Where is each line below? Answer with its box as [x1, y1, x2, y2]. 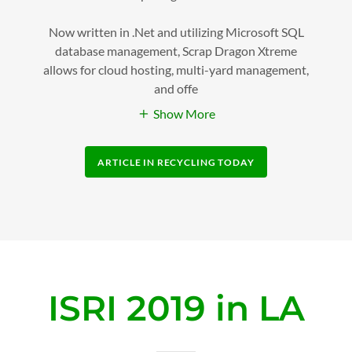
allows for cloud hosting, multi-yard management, [43, 61, 309, 77]
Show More [152, 106, 215, 122]
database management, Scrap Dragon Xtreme [55, 42, 297, 58]
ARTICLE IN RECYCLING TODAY [97, 156, 255, 168]
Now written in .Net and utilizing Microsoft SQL [48, 24, 304, 39]
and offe [154, 80, 198, 96]
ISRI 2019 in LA [47, 287, 305, 330]
